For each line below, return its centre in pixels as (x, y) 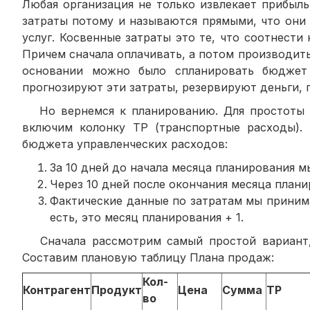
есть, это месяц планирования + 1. (147, 217)
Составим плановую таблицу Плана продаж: (148, 257)
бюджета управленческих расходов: (125, 144)
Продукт (117, 290)
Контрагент (57, 290)
